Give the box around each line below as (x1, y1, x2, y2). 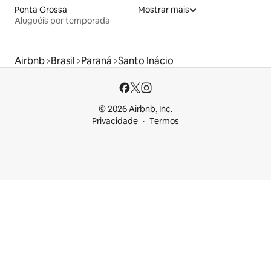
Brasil (51, 54, 75, 68)
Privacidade (92, 116, 138, 127)
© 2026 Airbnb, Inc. (99, 103, 172, 115)
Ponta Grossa (15, 4, 67, 16)
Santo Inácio (118, 54, 174, 68)
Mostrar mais (138, 4, 189, 16)
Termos (149, 116, 179, 127)
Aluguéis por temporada (15, 15, 110, 27)
